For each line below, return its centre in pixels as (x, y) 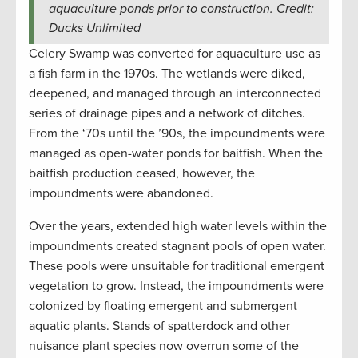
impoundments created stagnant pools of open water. (177, 246)
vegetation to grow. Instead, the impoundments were (176, 286)
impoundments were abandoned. (121, 193)
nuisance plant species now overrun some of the (164, 346)
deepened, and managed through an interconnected (175, 93)
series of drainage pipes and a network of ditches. (167, 113)
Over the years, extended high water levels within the (178, 226)
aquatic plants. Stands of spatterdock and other (159, 326)
